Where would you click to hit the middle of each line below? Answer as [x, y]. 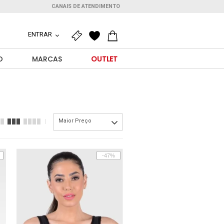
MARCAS [47, 59]
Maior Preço [75, 121]
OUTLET [104, 59]
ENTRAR [40, 34]
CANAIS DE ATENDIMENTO [86, 6]
